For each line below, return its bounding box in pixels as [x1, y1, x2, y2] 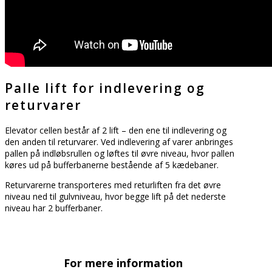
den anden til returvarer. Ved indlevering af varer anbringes [5, 135, 233, 148]
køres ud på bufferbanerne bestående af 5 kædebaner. [5, 158, 219, 171]
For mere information [63, 255, 183, 270]
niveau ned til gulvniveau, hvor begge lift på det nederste [5, 190, 226, 202]
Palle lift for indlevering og [5, 80, 205, 97]
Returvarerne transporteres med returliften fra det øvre [5, 178, 221, 191]
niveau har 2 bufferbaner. [5, 202, 103, 214]
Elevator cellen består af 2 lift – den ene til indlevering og [5, 124, 226, 136]
